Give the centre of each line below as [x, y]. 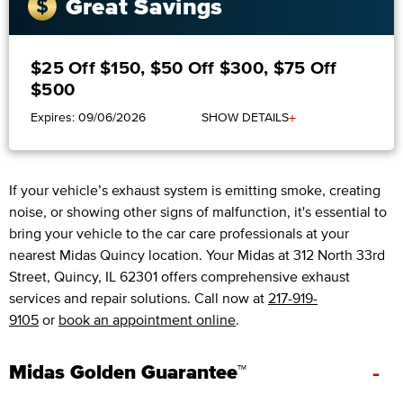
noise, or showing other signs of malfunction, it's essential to [198, 212]
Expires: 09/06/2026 [88, 118]
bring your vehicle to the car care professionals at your [179, 233]
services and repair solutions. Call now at [139, 298]
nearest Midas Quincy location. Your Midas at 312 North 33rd [197, 255]
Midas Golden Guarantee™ [128, 372]
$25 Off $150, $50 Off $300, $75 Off [184, 68]
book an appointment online [147, 320]
